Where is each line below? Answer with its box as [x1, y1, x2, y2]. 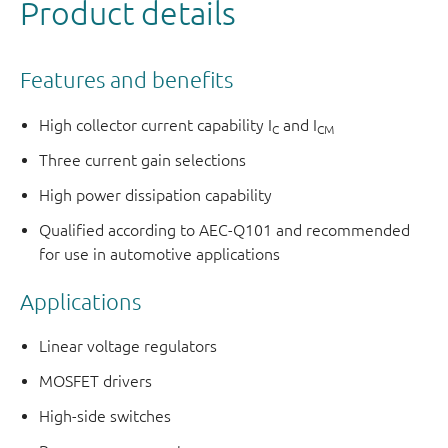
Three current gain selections [39, 150, 247, 169]
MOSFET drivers [39, 372, 153, 391]
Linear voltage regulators [39, 337, 218, 356]
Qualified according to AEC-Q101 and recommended [39, 220, 411, 239]
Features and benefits [20, 67, 233, 93]
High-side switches [39, 407, 172, 426]
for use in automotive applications [39, 244, 281, 263]
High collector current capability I [39, 115, 273, 134]
